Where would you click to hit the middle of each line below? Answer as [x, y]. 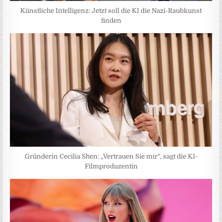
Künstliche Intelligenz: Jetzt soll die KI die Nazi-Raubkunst [111, 10]
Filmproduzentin [111, 166]
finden [111, 20]
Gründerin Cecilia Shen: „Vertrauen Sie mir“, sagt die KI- [111, 156]
